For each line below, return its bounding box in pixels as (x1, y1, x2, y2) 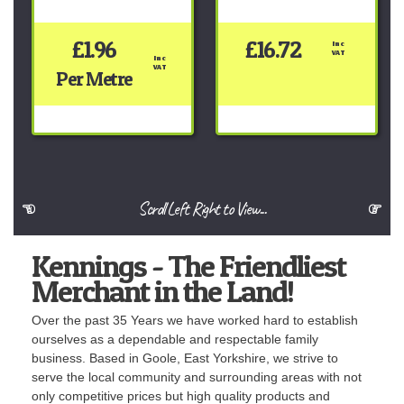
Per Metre (56, 66, 133, 90)
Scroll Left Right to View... (138, 197, 265, 220)
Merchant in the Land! (32, 271, 293, 309)
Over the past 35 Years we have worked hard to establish (32, 312, 358, 327)
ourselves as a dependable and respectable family (32, 331, 318, 346)
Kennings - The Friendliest (32, 246, 345, 284)
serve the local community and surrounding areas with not (32, 369, 362, 384)
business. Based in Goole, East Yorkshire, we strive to (32, 350, 338, 365)
